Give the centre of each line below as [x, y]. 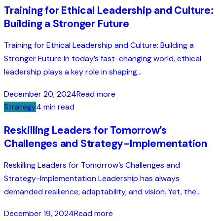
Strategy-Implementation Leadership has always [92, 178]
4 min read [55, 107]
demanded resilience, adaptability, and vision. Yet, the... [102, 191]
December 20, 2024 [40, 94]
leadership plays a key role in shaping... [73, 72]
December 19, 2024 [39, 213]
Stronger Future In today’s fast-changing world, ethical [103, 59]
